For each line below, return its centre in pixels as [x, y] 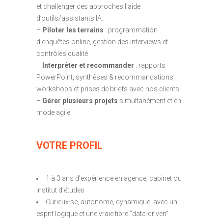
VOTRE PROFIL [69, 145]
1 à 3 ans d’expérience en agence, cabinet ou [114, 178]
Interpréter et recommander [88, 65]
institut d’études [60, 190]
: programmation [131, 30]
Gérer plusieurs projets [80, 100]
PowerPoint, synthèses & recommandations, [106, 77]
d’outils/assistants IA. [70, 18]
